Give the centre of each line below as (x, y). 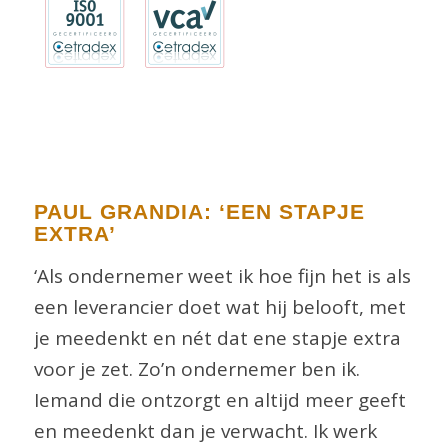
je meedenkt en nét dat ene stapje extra (217, 337)
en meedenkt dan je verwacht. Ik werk (205, 430)
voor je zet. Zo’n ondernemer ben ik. (196, 368)
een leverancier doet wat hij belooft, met (219, 306)
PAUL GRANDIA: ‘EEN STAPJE (199, 211)
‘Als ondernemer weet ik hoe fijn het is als (222, 275)
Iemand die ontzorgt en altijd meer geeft (219, 399)
